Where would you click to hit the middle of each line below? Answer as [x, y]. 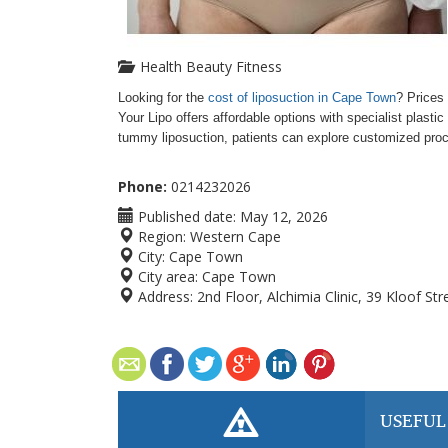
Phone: [142, 186]
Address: [163, 296]
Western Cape [235, 236]
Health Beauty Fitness [207, 66]
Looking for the [163, 97]
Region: [160, 236]
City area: [166, 276]
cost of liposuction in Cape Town [302, 97]
